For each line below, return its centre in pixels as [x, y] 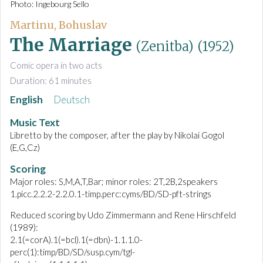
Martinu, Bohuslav [58, 25]
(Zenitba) [165, 47]
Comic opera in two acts [56, 65]
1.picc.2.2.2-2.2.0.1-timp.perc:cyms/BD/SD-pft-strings [111, 194]
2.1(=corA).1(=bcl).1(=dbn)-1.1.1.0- [76, 240]
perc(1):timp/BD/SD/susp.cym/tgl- [73, 252]
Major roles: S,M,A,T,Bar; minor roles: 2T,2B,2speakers [114, 182]
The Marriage [71, 45]
